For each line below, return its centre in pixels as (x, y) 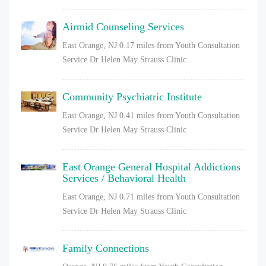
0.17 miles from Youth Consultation (180, 45)
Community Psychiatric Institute (132, 96)
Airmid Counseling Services (123, 26)
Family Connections (106, 248)
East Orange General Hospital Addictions (151, 167)
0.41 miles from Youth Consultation (180, 115)
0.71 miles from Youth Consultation (180, 197)
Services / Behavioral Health (124, 178)
